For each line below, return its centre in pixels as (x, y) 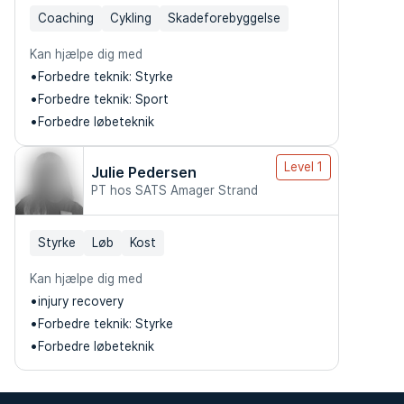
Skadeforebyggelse (224, 18)
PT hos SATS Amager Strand (174, 190)
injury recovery (81, 301)
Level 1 (303, 167)
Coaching (66, 18)
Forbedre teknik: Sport (103, 99)
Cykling (131, 18)
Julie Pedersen (144, 172)
